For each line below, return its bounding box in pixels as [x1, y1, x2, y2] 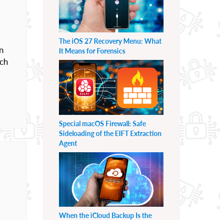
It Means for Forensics [59, 46, 125, 55]
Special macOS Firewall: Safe [59, 119, 146, 128]
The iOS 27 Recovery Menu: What [59, 36, 162, 45]
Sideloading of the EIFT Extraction [59, 129, 162, 137]
